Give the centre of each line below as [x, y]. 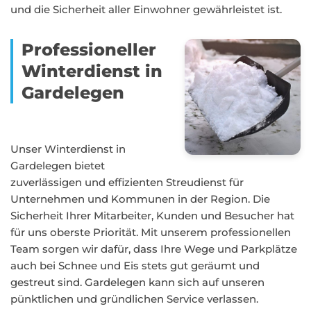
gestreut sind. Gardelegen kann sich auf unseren [137, 282]
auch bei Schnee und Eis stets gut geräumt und [135, 266]
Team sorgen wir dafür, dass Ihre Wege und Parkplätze [154, 249]
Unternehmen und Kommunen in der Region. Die [140, 199]
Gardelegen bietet [58, 166]
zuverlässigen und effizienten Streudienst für [127, 182]
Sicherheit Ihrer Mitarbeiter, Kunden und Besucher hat [152, 216]
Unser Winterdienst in [68, 149]
